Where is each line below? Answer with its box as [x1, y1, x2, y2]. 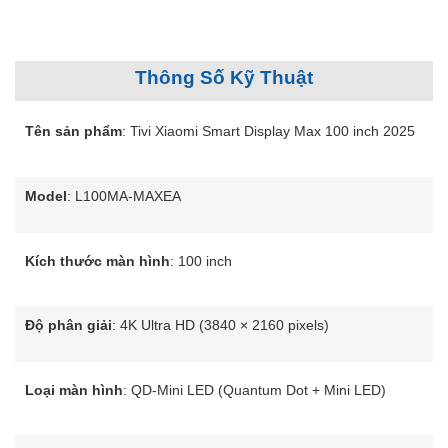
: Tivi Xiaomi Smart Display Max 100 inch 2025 [122, 123, 415, 140]
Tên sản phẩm [25, 123, 122, 140]
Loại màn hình [25, 381, 123, 398]
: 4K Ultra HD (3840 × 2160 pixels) [112, 317, 329, 334]
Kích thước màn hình [25, 252, 170, 269]
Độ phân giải [25, 317, 112, 334]
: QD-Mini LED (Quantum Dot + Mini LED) [123, 381, 386, 398]
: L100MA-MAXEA [67, 187, 181, 204]
